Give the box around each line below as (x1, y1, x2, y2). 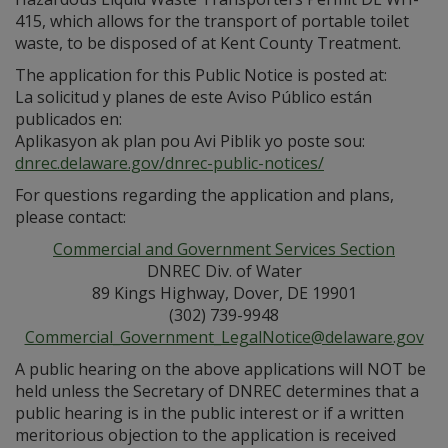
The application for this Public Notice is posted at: (15, 64, 387, 86)
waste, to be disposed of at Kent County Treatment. (15, 32, 401, 54)
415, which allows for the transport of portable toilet (15, 10, 409, 32)
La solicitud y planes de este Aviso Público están (15, 86, 372, 108)
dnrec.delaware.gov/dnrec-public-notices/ (15, 152, 324, 174)
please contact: (15, 206, 126, 228)
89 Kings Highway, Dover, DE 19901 (91, 282, 357, 304)
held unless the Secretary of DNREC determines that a (15, 380, 419, 402)
